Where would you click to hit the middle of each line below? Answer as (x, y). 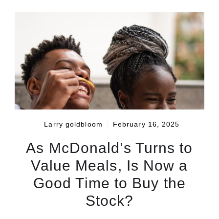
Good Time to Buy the (109, 183)
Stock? (109, 201)
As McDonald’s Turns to (109, 148)
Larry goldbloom (73, 124)
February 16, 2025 (146, 124)
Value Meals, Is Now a (109, 166)
